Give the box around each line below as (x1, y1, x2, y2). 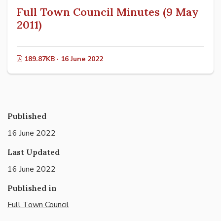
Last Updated (7, 147, 60, 157)
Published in (7, 183, 57, 193)
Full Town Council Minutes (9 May (17, 5, 199, 19)
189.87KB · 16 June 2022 (22, 54, 103, 64)
